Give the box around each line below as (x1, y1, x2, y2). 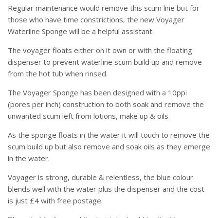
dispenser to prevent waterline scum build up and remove (8, 57, 202, 67)
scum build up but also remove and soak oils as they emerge (8, 142, 210, 151)
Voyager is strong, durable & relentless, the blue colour (8, 172, 193, 182)
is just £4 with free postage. (8, 196, 103, 205)
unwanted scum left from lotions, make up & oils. (8, 111, 170, 121)
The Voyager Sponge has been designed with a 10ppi (8, 88, 187, 97)
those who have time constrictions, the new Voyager (8, 15, 184, 24)
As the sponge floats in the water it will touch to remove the (8, 130, 210, 140)
